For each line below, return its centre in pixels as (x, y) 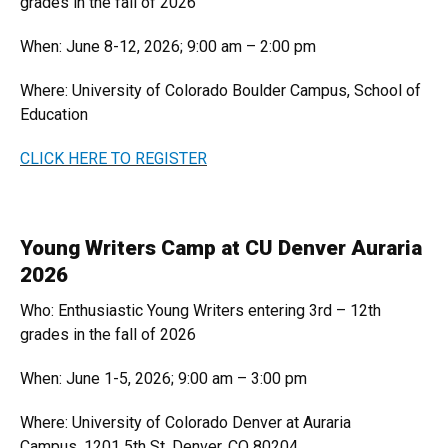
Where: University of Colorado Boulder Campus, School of (220, 90)
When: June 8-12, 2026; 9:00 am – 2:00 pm (168, 46)
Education (54, 114)
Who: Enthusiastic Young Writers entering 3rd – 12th (200, 310)
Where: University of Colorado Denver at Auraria (185, 422)
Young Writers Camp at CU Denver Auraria (221, 248)
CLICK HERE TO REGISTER (113, 158)
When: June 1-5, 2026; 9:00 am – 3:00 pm (163, 378)
